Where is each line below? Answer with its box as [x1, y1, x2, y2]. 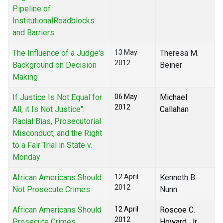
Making [12, 72, 38, 82]
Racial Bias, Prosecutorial [12, 116, 101, 126]
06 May [114, 93, 137, 101]
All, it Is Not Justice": [12, 105, 85, 114]
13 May [114, 48, 137, 57]
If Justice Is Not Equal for [12, 93, 102, 103]
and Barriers [12, 28, 54, 38]
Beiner [160, 60, 182, 70]
